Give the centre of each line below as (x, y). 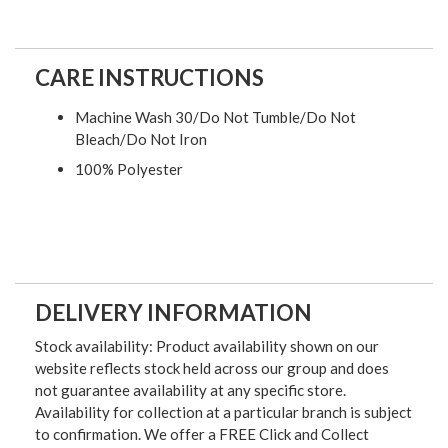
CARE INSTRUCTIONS (149, 78)
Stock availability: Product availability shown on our (207, 346)
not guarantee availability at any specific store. (190, 390)
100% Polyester (129, 168)
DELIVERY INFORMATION (173, 313)
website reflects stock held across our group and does (212, 368)
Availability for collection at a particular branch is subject (223, 412)
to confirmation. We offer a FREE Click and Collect (202, 434)
